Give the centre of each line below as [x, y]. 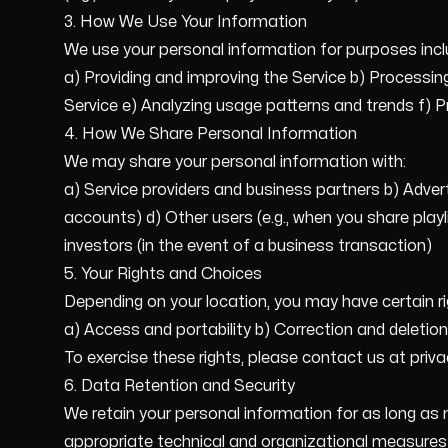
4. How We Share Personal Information [210, 134]
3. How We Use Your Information [185, 22]
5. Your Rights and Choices [163, 274]
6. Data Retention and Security [179, 386]
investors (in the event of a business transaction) [248, 246]
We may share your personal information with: [235, 162]
